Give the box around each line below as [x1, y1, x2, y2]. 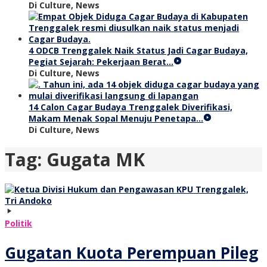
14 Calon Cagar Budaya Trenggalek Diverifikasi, [29, 101, 232, 113]
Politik [5, 218, 32, 229]
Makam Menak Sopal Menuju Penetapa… [29, 113, 203, 124]
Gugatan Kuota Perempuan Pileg [5, 241, 258, 263]
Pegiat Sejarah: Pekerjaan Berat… [29, 56, 173, 67]
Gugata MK [46, 147, 145, 172]
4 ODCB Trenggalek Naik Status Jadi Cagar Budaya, [29, 45, 248, 56]
